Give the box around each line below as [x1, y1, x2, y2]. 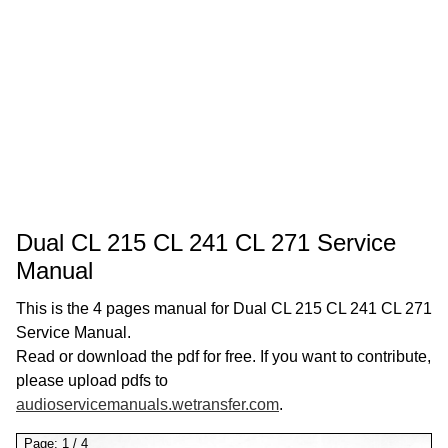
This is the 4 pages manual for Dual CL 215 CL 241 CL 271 [16, 300, 432, 317]
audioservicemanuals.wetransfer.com [16, 396, 279, 413]
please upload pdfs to [16, 372, 168, 389]
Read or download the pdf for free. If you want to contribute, [16, 348, 431, 365]
